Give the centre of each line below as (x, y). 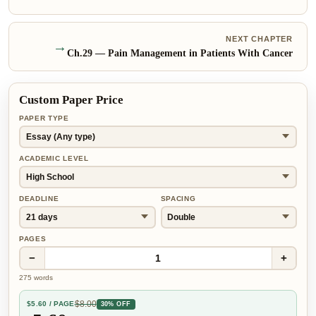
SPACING (178, 199)
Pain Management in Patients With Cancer (200, 53)
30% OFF (116, 304)
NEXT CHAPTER (259, 39)
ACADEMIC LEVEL (54, 158)
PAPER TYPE (44, 118)
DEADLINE (39, 199)
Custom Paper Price (71, 100)
